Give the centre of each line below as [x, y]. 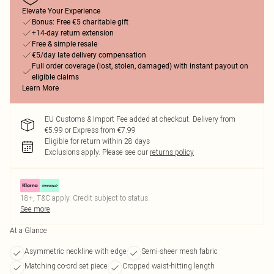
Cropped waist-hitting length [168, 266]
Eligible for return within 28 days [97, 141]
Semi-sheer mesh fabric [180, 251]
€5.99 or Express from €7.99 [90, 130]
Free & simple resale [65, 44]
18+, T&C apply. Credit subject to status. [85, 198]
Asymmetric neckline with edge [76, 251]
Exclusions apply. [72, 152]
